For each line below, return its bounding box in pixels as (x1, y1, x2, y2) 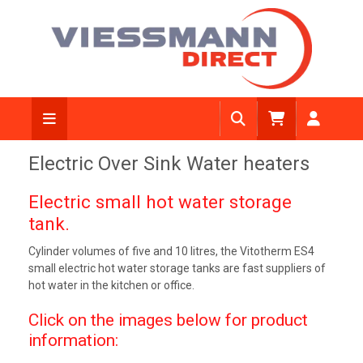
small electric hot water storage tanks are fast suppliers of (28, 262, 326, 275)
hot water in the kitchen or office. (28, 279, 194, 292)
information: (28, 331, 118, 350)
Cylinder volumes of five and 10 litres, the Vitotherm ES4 (28, 245, 314, 258)
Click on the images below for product (28, 310, 308, 330)
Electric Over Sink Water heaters (28, 152, 310, 175)
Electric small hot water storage (28, 191, 292, 213)
